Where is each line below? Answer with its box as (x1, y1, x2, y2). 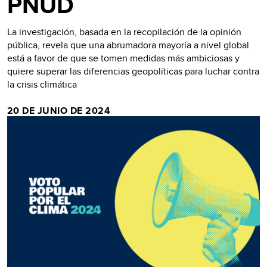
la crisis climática (7, 77, 77, 91)
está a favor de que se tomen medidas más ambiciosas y (7, 51, 240, 65)
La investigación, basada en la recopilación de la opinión (7, 25, 241, 39)
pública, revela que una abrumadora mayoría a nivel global (7, 38, 249, 52)
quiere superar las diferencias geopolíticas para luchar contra (7, 64, 259, 78)
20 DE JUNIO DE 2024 (7, 104, 111, 117)
